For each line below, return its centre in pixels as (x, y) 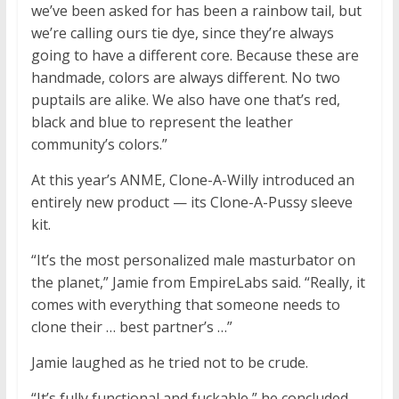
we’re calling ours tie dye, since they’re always (182, 33)
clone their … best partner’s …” (131, 327)
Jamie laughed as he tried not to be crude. (169, 363)
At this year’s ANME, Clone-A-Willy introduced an (192, 180)
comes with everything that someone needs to (185, 305)
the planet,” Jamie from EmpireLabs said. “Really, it (198, 283)
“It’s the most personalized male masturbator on (193, 261)
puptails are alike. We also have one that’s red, (185, 100)
